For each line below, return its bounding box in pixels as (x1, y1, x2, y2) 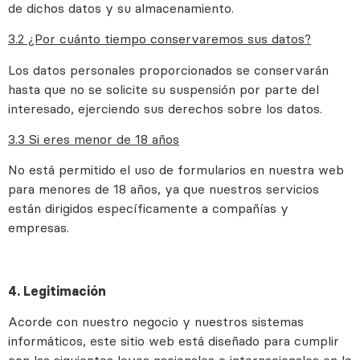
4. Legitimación (8, 282, 106, 299)
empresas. (8, 219, 69, 236)
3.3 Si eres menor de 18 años (8, 130, 179, 147)
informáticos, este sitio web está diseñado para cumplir (8, 333, 339, 350)
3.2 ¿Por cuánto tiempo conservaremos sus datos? (8, 31, 311, 47)
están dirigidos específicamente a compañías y (8, 200, 288, 217)
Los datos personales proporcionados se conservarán (8, 61, 329, 78)
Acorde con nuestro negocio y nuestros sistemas (8, 313, 304, 330)
